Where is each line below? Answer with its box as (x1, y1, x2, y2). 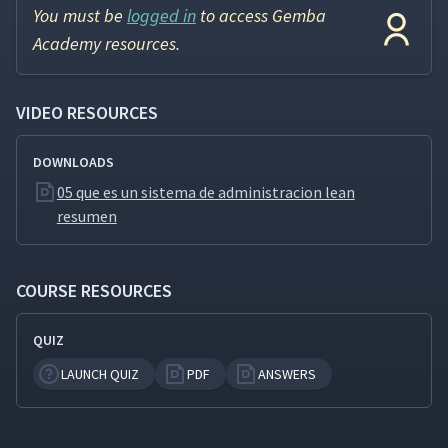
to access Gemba (196, 4, 326, 28)
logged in (127, 4, 196, 28)
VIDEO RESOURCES (16, 101, 158, 125)
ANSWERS (258, 365, 316, 384)
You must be (33, 4, 127, 28)
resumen (56, 206, 117, 227)
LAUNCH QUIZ (61, 365, 139, 384)
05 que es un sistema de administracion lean (56, 182, 355, 203)
